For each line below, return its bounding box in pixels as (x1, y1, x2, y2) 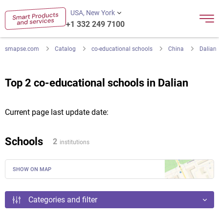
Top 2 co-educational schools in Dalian (5, 77, 188, 89)
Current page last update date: (5, 108, 109, 117)
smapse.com (5, 45, 39, 52)
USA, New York (70, 9, 115, 17)
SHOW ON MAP (13, 166, 51, 173)
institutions (60, 138, 89, 146)
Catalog (55, 45, 76, 52)
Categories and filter (28, 195, 97, 204)
